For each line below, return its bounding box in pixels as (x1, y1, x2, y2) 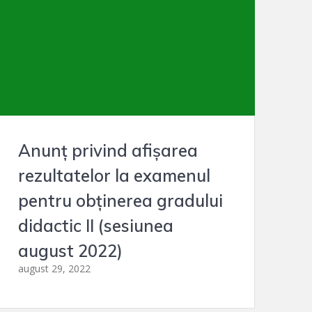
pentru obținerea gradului (17, 190, 223, 211)
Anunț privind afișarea (17, 140, 198, 161)
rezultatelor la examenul (17, 165, 210, 186)
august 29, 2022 (17, 262, 91, 275)
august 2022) (17, 240, 123, 261)
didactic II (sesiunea (17, 215, 173, 236)
